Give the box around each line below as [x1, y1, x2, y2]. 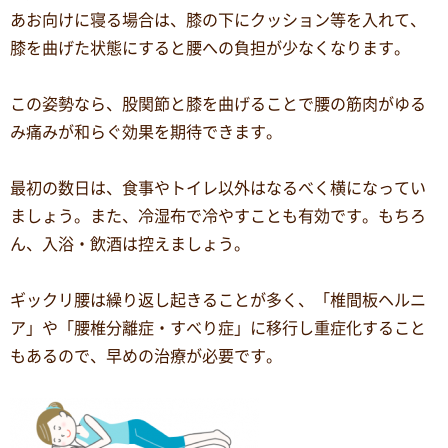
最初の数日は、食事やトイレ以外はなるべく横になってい [10, 179, 426, 196]
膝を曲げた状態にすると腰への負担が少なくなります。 [10, 39, 410, 56]
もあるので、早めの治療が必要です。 [10, 347, 282, 364]
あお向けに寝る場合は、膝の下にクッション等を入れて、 [10, 11, 426, 28]
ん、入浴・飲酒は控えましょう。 [10, 235, 250, 252]
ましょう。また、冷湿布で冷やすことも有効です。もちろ [10, 207, 426, 224]
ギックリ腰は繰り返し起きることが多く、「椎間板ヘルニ [10, 291, 426, 308]
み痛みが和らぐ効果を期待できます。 [10, 123, 282, 140]
